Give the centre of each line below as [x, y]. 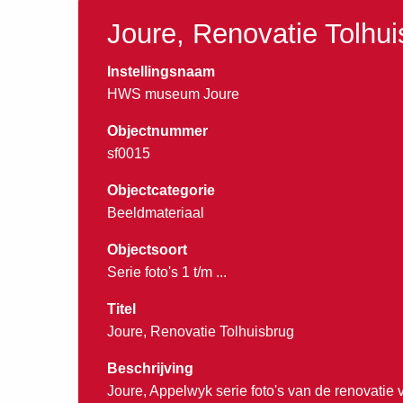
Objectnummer [157, 130]
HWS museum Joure [173, 94]
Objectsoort [147, 249]
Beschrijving [150, 368]
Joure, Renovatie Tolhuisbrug [201, 331]
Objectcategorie [161, 190]
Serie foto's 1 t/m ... [167, 272]
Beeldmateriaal [156, 212]
